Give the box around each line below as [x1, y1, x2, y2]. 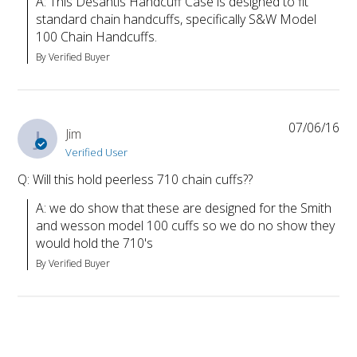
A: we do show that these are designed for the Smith [36, 199, 332, 218]
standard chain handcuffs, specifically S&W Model [36, 10, 317, 29]
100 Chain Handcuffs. [36, 28, 158, 46]
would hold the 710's [36, 234, 154, 253]
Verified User [65, 145, 128, 160]
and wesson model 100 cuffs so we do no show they [36, 217, 335, 235]
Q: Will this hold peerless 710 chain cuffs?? [18, 171, 253, 189]
